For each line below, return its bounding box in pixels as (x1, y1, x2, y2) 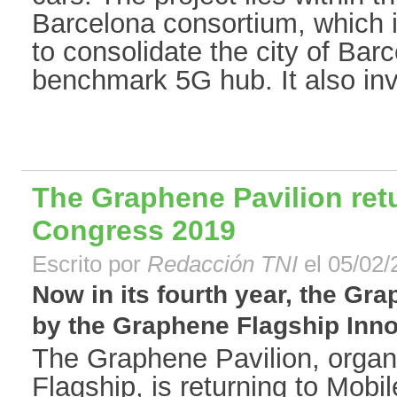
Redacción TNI (147, 252, 304, 277)
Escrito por (32, 252, 147, 277)
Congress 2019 (32, 214, 236, 247)
